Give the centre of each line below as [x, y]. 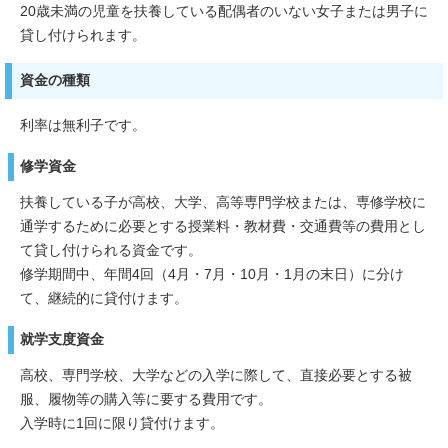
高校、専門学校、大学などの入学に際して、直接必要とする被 [216, 375]
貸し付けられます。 [83, 35]
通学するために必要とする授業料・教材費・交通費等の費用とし [223, 226]
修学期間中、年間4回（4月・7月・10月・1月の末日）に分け [212, 274]
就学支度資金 [62, 339]
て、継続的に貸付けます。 [104, 298]
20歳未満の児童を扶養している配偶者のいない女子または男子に [224, 11]
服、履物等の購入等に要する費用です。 [146, 399]
